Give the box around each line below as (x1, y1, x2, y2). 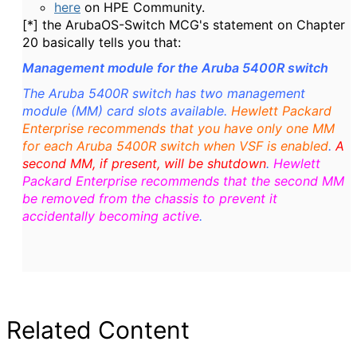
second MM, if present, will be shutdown (22, 155, 266, 171)
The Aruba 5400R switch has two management (22, 85, 305, 101)
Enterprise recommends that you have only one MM (22, 120, 335, 136)
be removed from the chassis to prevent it (22, 190, 277, 206)
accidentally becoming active (22, 208, 199, 224)
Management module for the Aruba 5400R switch (22, 60, 328, 76)
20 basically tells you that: (22, 34, 181, 50)
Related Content (6, 316, 190, 344)
